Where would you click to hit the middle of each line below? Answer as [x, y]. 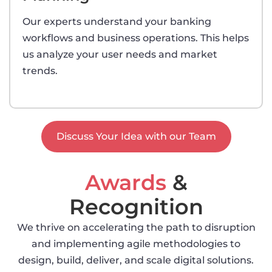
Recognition [136, 206]
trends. [40, 70]
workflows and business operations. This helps [136, 38]
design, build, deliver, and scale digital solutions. [136, 260]
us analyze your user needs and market [120, 54]
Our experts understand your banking [117, 21]
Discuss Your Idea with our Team [136, 136]
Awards [125, 182]
